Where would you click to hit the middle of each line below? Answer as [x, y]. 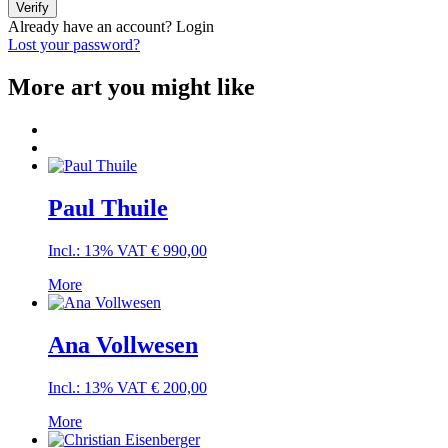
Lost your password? [74, 45]
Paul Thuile [108, 207]
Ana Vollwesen [123, 344]
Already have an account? [92, 27]
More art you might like [131, 87]
